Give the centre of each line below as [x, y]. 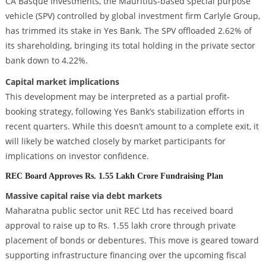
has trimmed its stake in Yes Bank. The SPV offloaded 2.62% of [128, 30]
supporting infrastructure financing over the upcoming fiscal [126, 255]
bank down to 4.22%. [46, 60]
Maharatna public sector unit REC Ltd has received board [119, 211]
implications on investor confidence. [77, 156]
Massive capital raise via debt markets [83, 196]
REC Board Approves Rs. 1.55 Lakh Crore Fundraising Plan [114, 176]
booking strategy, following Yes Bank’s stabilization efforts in [125, 111]
